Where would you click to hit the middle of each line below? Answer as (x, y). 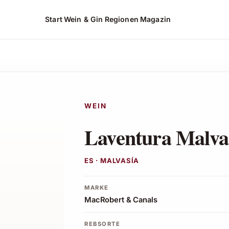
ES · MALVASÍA (112, 161)
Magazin (155, 19)
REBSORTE (102, 224)
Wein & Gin (84, 19)
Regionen (121, 19)
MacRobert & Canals (121, 200)
